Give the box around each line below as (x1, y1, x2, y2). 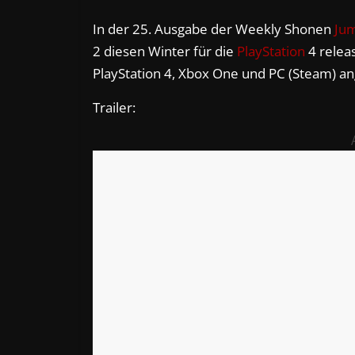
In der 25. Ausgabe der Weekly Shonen (93, 20, 334, 38)
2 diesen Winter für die (93, 42, 237, 60)
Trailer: (93, 98, 136, 116)
